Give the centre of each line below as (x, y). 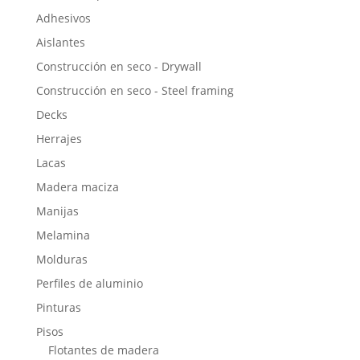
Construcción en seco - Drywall (119, 66)
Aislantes (60, 42)
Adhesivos (63, 18)
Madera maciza (77, 186)
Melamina (63, 235)
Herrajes (59, 138)
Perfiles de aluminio (89, 283)
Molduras (61, 259)
